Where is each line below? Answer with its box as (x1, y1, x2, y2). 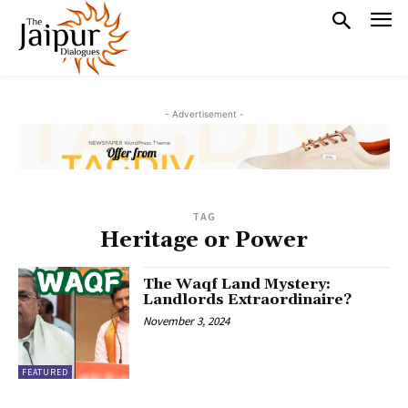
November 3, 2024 (143, 313, 230, 330)
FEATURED (22, 365, 68, 378)
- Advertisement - (164, 108, 244, 120)
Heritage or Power (100, 227, 308, 255)
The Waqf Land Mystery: (143, 275, 331, 294)
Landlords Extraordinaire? (143, 291, 352, 310)
